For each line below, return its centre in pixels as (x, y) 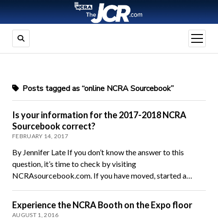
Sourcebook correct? (54, 126)
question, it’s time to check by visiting (74, 164)
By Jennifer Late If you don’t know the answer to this (98, 152)
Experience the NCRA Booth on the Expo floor (102, 205)
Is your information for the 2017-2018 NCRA (99, 115)
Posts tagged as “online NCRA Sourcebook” (97, 89)
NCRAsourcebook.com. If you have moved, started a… (102, 176)
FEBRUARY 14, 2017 (40, 136)
